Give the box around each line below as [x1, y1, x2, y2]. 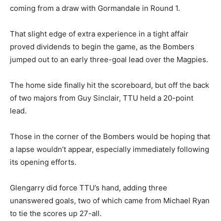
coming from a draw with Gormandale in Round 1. [10, 3, 180, 13]
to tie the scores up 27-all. [10, 209, 102, 219]
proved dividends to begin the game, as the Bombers [10, 42, 194, 52]
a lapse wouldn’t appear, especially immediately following [10, 145, 209, 154]
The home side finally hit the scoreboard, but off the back [10, 80, 209, 90]
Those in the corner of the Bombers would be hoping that [10, 132, 210, 142]
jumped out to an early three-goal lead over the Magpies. [10, 55, 208, 65]
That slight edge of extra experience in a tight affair [10, 29, 188, 39]
